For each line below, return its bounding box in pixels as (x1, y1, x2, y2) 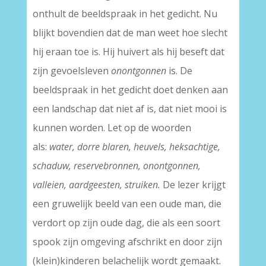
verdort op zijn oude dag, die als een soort (32, 216, 220, 229)
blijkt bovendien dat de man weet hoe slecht (32, 26, 227, 39)
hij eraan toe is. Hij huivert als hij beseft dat (32, 45, 224, 58)
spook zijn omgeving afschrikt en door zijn (32, 235, 222, 248)
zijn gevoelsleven (32, 64, 111, 77)
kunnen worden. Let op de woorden (32, 121, 191, 134)
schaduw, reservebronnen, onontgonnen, (32, 159, 201, 172)
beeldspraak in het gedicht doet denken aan (32, 83, 228, 96)
